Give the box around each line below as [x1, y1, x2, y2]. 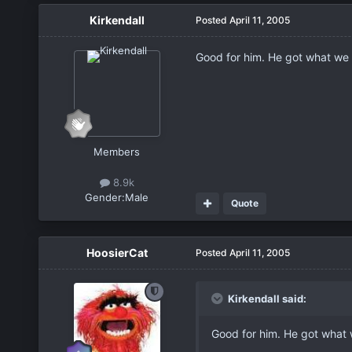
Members [93, 145, 141, 158]
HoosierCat [86, 245, 148, 259]
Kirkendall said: [225, 291, 306, 305]
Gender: [85, 190, 126, 203]
